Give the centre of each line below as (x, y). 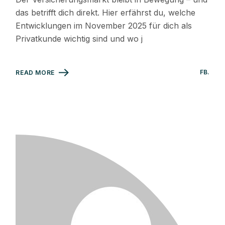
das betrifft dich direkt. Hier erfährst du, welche (106, 13)
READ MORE (35, 73)
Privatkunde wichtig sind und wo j (79, 39)
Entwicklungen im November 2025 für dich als (104, 26)
